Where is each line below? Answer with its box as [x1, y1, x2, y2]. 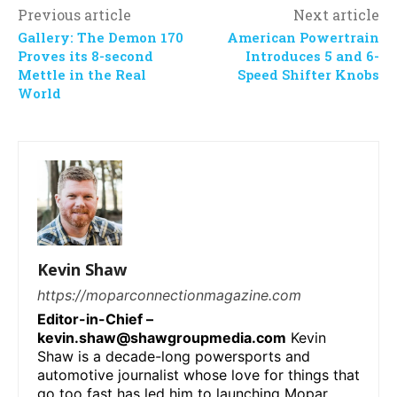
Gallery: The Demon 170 [18, 28, 183, 47]
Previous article [18, 5, 131, 25]
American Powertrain [226, 28, 379, 47]
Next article [292, 5, 379, 25]
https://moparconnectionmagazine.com [37, 286, 301, 305]
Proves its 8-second [18, 47, 153, 66]
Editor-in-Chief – [37, 310, 153, 329]
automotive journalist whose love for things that [37, 366, 360, 385]
